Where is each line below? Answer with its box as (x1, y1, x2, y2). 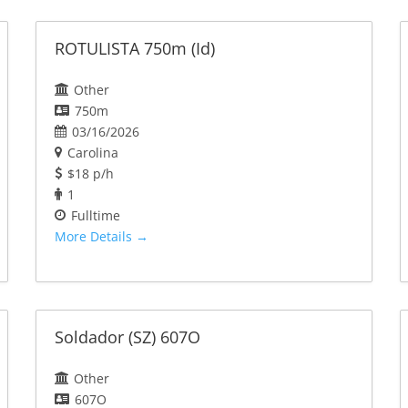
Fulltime (70, 207, 120, 225)
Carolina (66, 144, 118, 162)
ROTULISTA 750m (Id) (54, 37, 215, 60)
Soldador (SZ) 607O (54, 326, 200, 349)
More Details (54, 228, 136, 246)
